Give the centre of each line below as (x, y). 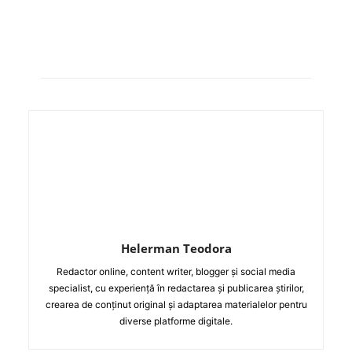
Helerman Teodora (176, 248)
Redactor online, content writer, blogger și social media (176, 271)
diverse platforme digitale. (176, 321)
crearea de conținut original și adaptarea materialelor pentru (176, 304)
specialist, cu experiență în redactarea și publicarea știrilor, (176, 288)
